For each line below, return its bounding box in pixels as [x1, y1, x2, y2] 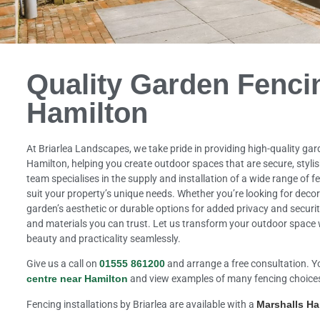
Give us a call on [26, 258, 99, 270]
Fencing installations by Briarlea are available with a [26, 298, 256, 310]
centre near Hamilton [26, 273, 128, 285]
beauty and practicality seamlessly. [26, 232, 181, 244]
